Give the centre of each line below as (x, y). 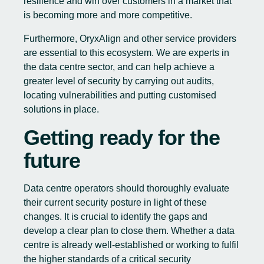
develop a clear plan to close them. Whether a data (129, 231)
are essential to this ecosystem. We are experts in (126, 53)
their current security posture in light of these (115, 202)
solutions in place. (61, 109)
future (52, 161)
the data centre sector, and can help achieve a (119, 67)
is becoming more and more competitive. (108, 15)
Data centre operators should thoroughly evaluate (126, 188)
